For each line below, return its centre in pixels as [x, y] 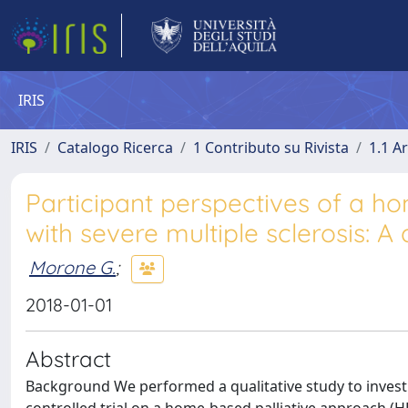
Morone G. [72, 267]
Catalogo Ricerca [115, 148]
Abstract [68, 359]
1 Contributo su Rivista [271, 148]
